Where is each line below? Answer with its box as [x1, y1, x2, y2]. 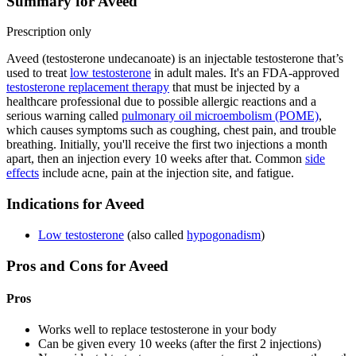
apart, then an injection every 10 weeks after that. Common [6, 152, 305, 166]
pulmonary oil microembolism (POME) [122, 109, 319, 123]
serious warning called [6, 109, 122, 123]
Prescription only [6, 25, 91, 39]
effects [6, 166, 39, 180]
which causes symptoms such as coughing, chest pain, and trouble [6, 123, 336, 137]
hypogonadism [187, 227, 261, 242]
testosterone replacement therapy [6, 80, 169, 95]
